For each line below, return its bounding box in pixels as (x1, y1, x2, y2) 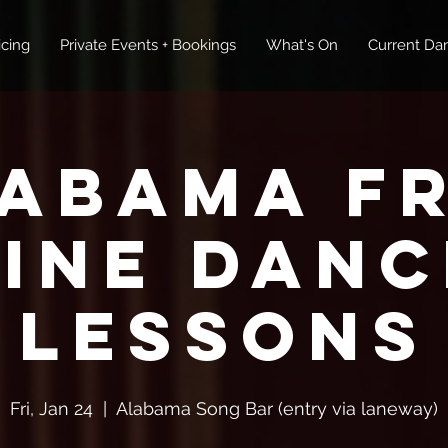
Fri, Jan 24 (10, 398, 93, 419)
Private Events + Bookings (60, 36, 236, 54)
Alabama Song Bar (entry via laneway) (116, 398, 438, 419)
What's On (266, 36, 338, 54)
